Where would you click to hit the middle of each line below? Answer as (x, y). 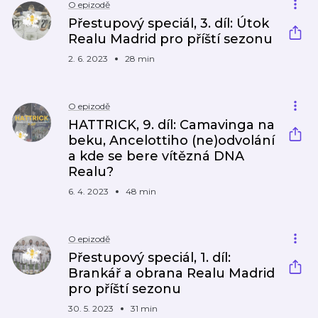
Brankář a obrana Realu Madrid (171, 273)
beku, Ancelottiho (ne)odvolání (171, 141)
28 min (140, 59)
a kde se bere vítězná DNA (156, 156)
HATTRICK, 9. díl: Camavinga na (171, 125)
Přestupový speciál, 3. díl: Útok (169, 23)
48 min (141, 191)
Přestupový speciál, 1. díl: (149, 258)
